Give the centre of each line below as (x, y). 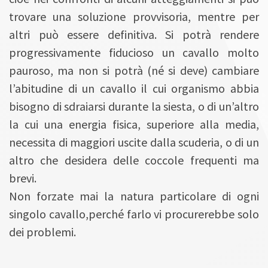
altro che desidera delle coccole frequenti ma (134, 160)
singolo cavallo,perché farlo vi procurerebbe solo (134, 214)
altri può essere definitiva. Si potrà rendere (134, 35)
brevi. (23, 178)
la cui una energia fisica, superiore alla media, (134, 124)
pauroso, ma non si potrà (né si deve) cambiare (134, 71)
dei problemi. (42, 232)
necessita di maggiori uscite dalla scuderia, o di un (134, 142)
